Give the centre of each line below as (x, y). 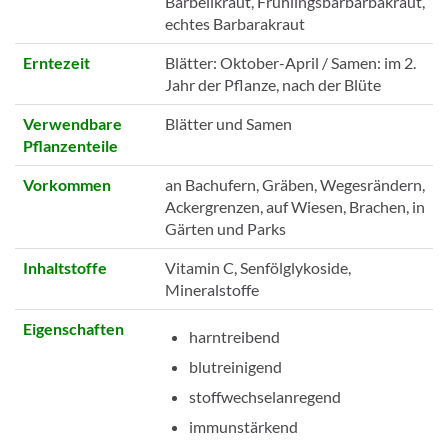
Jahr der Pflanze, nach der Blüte (273, 84)
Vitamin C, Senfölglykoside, (258, 267)
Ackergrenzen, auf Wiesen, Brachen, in (295, 206)
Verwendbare (72, 123)
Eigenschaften (73, 328)
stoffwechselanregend (265, 396)
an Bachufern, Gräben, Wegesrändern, (295, 184)
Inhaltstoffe (65, 267)
